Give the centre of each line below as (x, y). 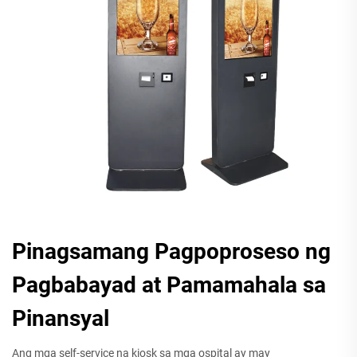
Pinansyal (61, 318)
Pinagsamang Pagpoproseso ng (171, 251)
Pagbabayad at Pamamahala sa (169, 285)
